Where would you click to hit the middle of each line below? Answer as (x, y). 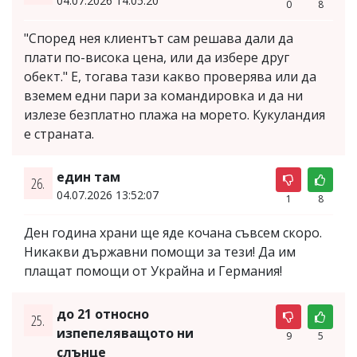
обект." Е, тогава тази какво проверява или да (170, 76)
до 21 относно (102, 314)
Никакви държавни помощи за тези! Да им (160, 251)
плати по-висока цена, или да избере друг (157, 57)
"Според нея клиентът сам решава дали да (159, 38)
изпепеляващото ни (125, 333)
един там (88, 177)
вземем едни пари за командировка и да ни (163, 95)
